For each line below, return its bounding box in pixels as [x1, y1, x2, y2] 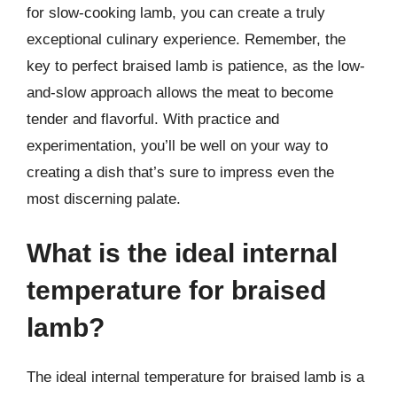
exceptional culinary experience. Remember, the [27, 30, 346, 48]
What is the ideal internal [27, 238, 338, 268]
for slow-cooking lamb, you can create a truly [27, 4, 325, 21]
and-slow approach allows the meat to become [27, 83, 333, 101]
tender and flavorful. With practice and [27, 110, 279, 128]
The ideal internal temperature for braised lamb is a [27, 369, 364, 385]
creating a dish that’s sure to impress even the [27, 163, 334, 181]
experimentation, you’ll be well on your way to [27, 136, 328, 154]
